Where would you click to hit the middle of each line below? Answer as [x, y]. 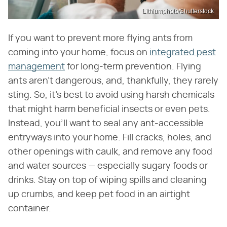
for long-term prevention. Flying [133, 67]
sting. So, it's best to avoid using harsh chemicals [111, 96]
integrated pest [183, 53]
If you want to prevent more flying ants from [100, 39]
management [36, 67]
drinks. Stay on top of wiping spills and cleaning [107, 181]
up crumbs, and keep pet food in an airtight [99, 195]
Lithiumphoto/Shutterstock [178, 11]
